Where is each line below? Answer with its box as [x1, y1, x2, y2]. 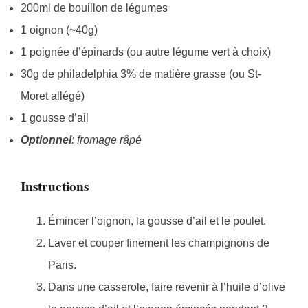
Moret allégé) [21, 89, 85, 102]
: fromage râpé [71, 133, 142, 146]
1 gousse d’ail [21, 111, 89, 124]
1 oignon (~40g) [21, 23, 98, 36]
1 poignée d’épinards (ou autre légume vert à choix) [21, 45, 271, 58]
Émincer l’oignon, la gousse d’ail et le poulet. [48, 215, 266, 228]
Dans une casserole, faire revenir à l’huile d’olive [48, 281, 285, 294]
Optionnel [21, 133, 71, 146]
